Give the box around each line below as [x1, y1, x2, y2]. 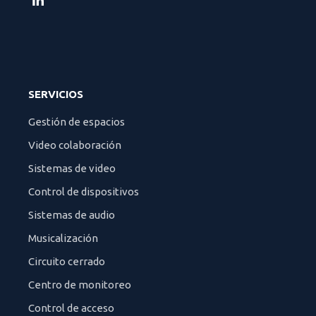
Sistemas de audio [28, 209, 115, 221]
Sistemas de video [28, 162, 116, 174]
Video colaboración [28, 139, 121, 151]
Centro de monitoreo [28, 279, 131, 291]
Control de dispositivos [28, 186, 139, 197]
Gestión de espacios [28, 116, 125, 128]
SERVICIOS [28, 88, 83, 100]
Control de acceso [28, 302, 114, 314]
